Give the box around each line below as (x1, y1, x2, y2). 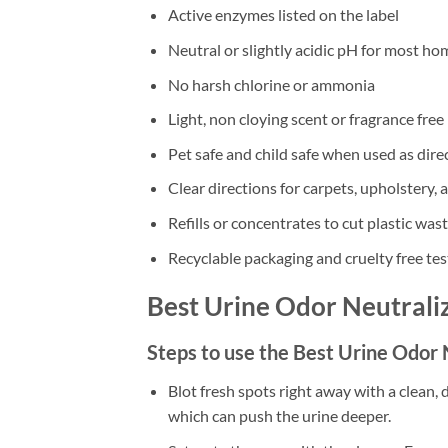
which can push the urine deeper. (167, 406, 391, 426)
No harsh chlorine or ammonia (167, 74, 375, 94)
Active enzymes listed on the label (167, 5, 399, 25)
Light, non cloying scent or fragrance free (167, 109, 444, 129)
